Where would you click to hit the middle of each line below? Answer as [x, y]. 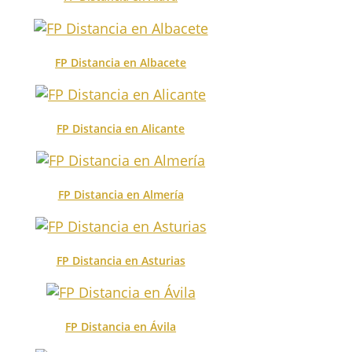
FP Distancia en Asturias [121, 260]
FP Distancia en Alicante [121, 128]
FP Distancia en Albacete [121, 62]
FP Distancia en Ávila [121, 326]
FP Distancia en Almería [121, 194]
